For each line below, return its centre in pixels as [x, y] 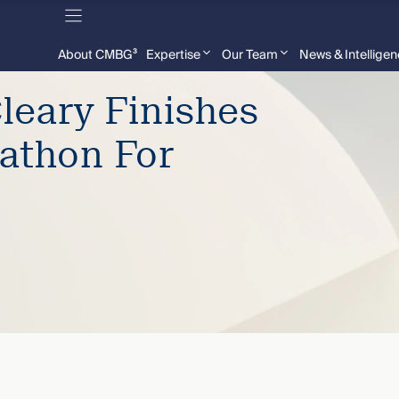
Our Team [249, 55]
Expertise [173, 55]
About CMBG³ [97, 55]
